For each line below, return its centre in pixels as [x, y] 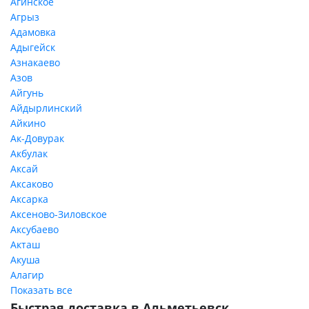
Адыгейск [33, 47]
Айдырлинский [46, 108]
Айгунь [27, 93]
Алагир [27, 275]
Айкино [28, 123]
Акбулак [29, 153]
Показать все [41, 290]
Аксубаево [34, 229]
